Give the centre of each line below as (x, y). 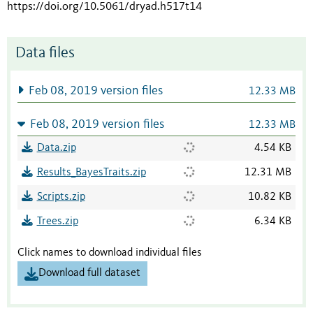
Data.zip (56, 148)
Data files (45, 54)
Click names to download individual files (110, 253)
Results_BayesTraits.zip (91, 173)
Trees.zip (57, 222)
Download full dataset (89, 274)
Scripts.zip (61, 197)
